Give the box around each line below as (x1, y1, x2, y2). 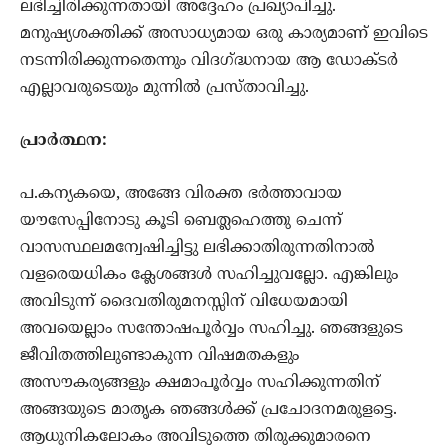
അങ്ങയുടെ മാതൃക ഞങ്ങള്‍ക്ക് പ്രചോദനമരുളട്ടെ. (20, 400, 397, 421)
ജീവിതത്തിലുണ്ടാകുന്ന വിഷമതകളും (20, 346, 299, 367)
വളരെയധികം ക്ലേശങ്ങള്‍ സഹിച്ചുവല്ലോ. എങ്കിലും (20, 265, 398, 286)
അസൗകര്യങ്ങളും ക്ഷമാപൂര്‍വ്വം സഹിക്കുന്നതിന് (20, 373, 380, 394)
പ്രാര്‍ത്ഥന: (20, 131, 107, 152)
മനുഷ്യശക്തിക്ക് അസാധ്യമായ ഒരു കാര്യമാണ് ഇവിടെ (20, 24, 428, 45)
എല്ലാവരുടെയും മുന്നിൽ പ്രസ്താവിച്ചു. (20, 78, 309, 99)
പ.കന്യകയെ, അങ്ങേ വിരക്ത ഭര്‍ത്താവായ (20, 184, 342, 205)
